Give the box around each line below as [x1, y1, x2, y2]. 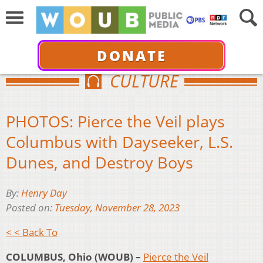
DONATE [96, 45, 167, 65]
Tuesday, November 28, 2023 [55, 201, 180, 215]
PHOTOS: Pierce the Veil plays [6, 110, 225, 132]
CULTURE [109, 69, 178, 92]
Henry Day [21, 186, 67, 200]
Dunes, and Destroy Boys [6, 151, 193, 173]
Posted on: [6, 201, 55, 215]
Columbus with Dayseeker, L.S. [6, 130, 233, 153]
